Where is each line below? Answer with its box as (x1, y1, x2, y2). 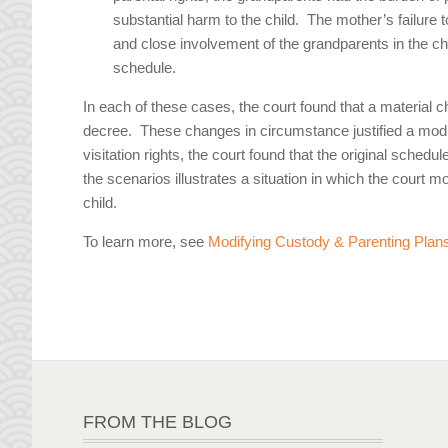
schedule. (113, 59, 177, 77)
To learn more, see (83, 233, 209, 251)
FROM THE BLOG (83, 411, 233, 432)
